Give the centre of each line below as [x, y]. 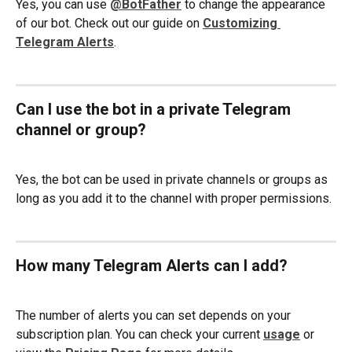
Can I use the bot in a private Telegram [155, 109]
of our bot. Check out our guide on [109, 24]
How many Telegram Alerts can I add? [152, 265]
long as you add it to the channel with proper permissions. [174, 199]
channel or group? [81, 129]
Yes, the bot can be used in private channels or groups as [173, 180]
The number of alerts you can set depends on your [155, 316]
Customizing [242, 24]
